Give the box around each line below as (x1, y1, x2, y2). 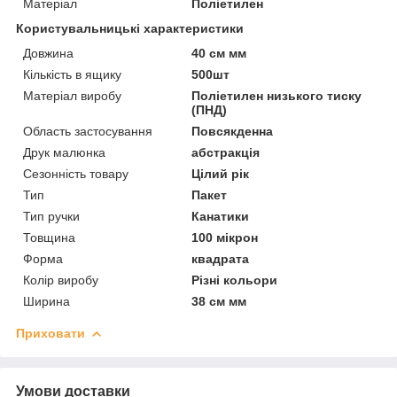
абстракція (191, 144, 261, 160)
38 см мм (191, 293, 247, 308)
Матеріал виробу (23, 88, 121, 103)
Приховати (16, 325, 85, 340)
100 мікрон (191, 230, 259, 245)
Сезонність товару (23, 166, 128, 181)
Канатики (191, 208, 250, 223)
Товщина (23, 230, 75, 245)
